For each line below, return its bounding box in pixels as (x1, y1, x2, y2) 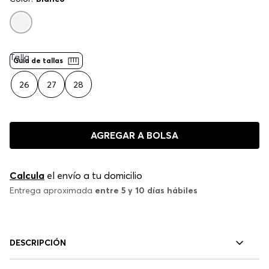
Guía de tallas (13, 56, 63, 65)
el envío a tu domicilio (44, 169, 142, 182)
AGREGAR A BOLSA (91, 129, 178, 142)
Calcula (10, 169, 44, 182)
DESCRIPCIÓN (10, 237, 66, 248)
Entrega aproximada (10, 185, 95, 196)
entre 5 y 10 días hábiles (95, 185, 198, 196)
